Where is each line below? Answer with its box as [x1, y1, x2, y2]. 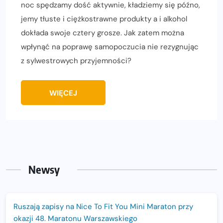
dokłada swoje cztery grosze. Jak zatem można [21, 28, 184, 38]
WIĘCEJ [49, 88, 77, 99]
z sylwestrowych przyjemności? [21, 56, 131, 66]
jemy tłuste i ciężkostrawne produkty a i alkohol [21, 14, 187, 24]
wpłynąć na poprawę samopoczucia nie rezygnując [21, 42, 199, 52]
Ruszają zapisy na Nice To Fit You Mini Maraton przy [13, 202, 193, 212]
